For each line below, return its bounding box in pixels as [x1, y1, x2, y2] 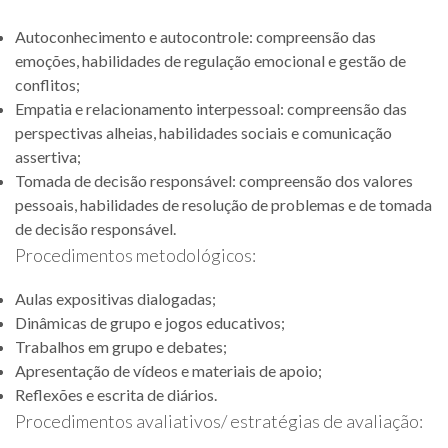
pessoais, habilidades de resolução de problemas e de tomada [15, 195, 432, 214]
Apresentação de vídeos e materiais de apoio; [15, 361, 322, 380]
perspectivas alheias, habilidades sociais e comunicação [15, 123, 392, 142]
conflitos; [15, 75, 80, 94]
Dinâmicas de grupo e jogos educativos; [15, 313, 285, 332]
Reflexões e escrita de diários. [15, 385, 217, 404]
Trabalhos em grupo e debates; [15, 337, 227, 356]
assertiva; [15, 147, 81, 166]
